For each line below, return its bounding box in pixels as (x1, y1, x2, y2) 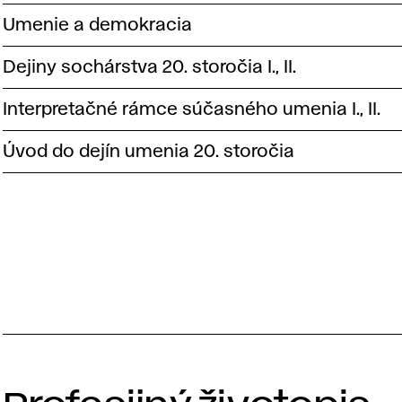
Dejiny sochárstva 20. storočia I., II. (3, 58, 297, 75)
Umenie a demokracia (3, 16, 193, 33)
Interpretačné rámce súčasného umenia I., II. (3, 100, 381, 118)
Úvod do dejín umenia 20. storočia (3, 143, 295, 160)
